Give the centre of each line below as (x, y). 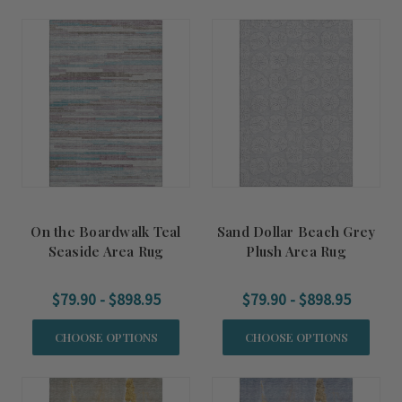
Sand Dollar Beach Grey (296, 232)
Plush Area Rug (296, 251)
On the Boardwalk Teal (106, 232)
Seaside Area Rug (106, 251)
